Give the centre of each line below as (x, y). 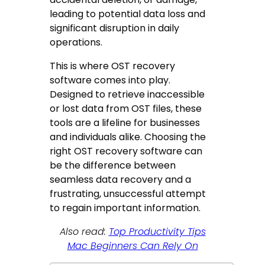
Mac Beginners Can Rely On (132, 246)
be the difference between (113, 166)
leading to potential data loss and (128, 14)
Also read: (84, 232)
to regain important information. (125, 208)
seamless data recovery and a (121, 180)
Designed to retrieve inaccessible (127, 95)
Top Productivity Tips (157, 232)
